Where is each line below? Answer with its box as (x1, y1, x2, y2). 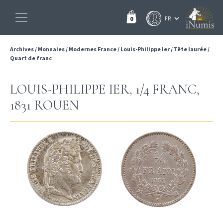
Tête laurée (174, 45, 207, 53)
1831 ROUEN (10, 97, 79, 113)
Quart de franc (10, 54, 52, 62)
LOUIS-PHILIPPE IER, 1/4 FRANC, (10, 81, 200, 98)
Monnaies (38, 45, 65, 53)
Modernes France (69, 45, 116, 53)
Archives (10, 45, 35, 53)
